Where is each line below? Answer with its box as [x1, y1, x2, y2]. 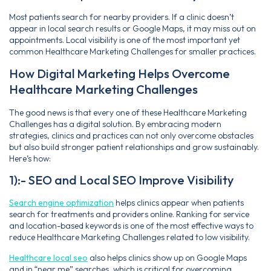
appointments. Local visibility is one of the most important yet [9, 34, 240, 45]
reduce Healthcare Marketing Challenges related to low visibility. [9, 232, 250, 243]
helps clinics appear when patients [114, 197, 244, 209]
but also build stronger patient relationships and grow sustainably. [9, 142, 259, 153]
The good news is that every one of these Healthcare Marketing [9, 107, 247, 119]
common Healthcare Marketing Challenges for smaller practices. [9, 45, 256, 57]
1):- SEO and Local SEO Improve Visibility [9, 172, 233, 188]
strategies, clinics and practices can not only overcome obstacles [9, 130, 253, 142]
